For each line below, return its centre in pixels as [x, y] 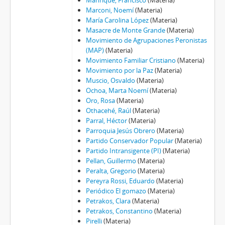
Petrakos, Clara [108, 201]
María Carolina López [117, 20]
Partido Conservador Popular [129, 141]
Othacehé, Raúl [108, 111]
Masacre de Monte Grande [125, 30]
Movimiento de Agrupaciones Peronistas [146, 40]
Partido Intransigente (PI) [123, 151]
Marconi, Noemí [109, 10]
